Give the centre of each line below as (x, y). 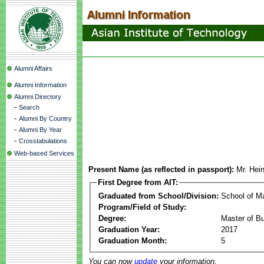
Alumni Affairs (33, 68)
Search (29, 107)
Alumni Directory (38, 97)
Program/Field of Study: (142, 207)
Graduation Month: (133, 240)
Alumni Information (40, 85)
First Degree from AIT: (138, 182)
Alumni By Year (40, 130)
